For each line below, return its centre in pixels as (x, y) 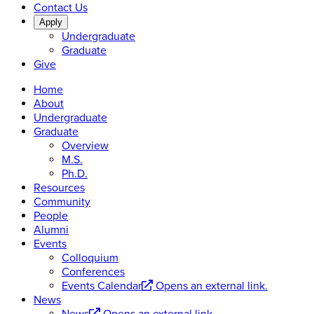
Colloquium (90, 258)
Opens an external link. (212, 286)
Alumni (51, 230)
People (51, 216)
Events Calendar (102, 286)
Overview (85, 146)
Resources (59, 188)
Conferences (93, 272)
